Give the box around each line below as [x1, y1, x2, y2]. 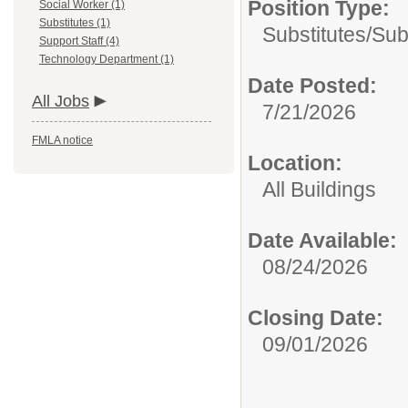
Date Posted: [248, 74, 377, 97]
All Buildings [262, 178, 376, 201]
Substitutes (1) [39, 16, 110, 29]
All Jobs [32, 92, 89, 110]
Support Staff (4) [39, 35, 119, 47]
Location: [248, 151, 342, 175]
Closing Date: [248, 306, 383, 330]
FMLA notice [32, 134, 93, 147]
